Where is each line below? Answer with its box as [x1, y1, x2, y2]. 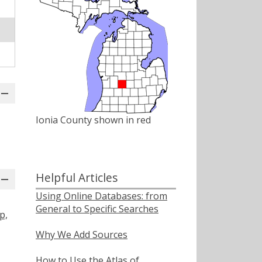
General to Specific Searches [36, 202, 158, 215]
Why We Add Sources [36, 227, 127, 241]
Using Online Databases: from [36, 189, 167, 202]
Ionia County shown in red [36, 113, 151, 127]
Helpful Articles [36, 169, 118, 185]
